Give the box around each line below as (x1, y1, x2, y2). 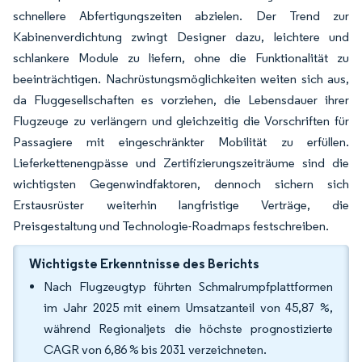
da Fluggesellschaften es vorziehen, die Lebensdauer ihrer (13, 92, 349, 107)
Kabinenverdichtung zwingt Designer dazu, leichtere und (13, 29, 349, 44)
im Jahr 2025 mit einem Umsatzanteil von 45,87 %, (44, 300, 333, 315)
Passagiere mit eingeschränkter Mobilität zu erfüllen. (13, 134, 349, 149)
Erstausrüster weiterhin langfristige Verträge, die (13, 197, 349, 213)
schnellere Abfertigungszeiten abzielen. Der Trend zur (13, 8, 349, 23)
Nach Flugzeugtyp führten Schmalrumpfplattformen (44, 279, 333, 294)
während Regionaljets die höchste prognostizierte (44, 321, 333, 336)
